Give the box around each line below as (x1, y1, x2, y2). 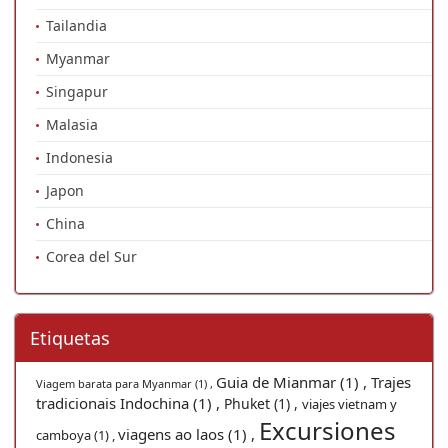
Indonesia (46, 147, 113, 167)
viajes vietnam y (302, 394, 397, 413)
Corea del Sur (46, 246, 137, 266)
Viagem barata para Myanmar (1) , (36, 375, 216, 391)
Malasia (46, 114, 98, 134)
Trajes (371, 371, 411, 392)
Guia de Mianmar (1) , (216, 371, 371, 392)
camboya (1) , (36, 425, 118, 444)
